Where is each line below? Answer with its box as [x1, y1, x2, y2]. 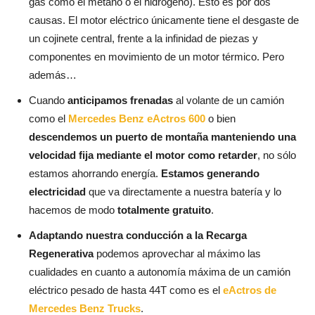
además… [29, 68, 77, 81]
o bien [205, 112, 236, 124]
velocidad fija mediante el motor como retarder [29, 148, 257, 161]
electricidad [29, 185, 86, 198]
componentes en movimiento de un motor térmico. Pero [29, 50, 284, 63]
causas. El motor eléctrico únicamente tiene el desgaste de [29, 13, 299, 26]
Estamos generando [161, 167, 259, 179]
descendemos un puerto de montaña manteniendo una [29, 130, 296, 143]
